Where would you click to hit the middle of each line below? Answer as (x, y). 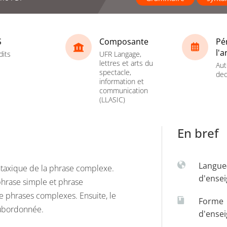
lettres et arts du (126, 63)
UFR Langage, (120, 54)
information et (122, 81)
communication (124, 90)
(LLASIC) (112, 99)
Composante (124, 41)
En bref (198, 133)
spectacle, (115, 72)
